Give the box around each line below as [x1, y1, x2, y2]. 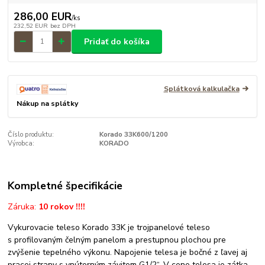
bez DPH [50, 21, 76, 31]
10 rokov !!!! [38, 201, 86, 213]
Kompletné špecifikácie [8, 178, 123, 193]
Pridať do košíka [84, 35, 150, 47]
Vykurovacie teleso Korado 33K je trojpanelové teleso [8, 222, 211, 234]
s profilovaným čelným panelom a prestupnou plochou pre [8, 234, 227, 246]
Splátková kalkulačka [163, 84, 240, 94]
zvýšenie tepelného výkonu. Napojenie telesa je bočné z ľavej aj [8, 247, 248, 258]
